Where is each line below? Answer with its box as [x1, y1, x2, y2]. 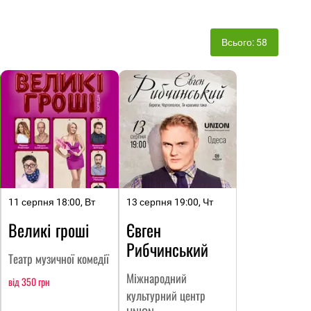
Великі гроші [8, 217, 90, 243]
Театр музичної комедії [8, 250, 109, 268]
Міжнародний [126, 269, 187, 287]
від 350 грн [8, 274, 49, 289]
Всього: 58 [221, 37, 267, 49]
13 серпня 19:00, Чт [126, 196, 213, 208]
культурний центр [126, 287, 205, 305]
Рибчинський [126, 237, 208, 262]
